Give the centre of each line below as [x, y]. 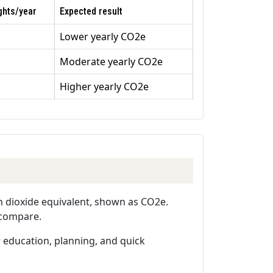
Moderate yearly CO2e [111, 62]
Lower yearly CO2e [103, 37]
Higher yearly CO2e [104, 87]
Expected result [91, 12]
